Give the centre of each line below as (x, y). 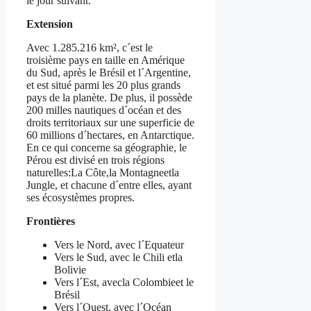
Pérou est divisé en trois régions (95, 160)
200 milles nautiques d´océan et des (104, 110)
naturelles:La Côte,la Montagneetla (103, 173)
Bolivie (70, 270)
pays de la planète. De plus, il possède (109, 98)
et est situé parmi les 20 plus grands (103, 85)
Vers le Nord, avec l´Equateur (119, 245)
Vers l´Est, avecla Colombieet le (124, 283)
